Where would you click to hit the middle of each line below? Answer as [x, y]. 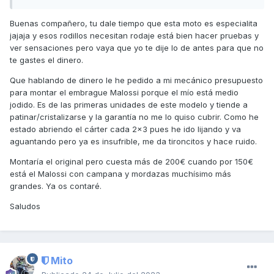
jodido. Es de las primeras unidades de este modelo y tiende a [129, 105]
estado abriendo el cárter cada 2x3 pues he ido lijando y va [125, 129]
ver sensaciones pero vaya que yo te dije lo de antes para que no [137, 48]
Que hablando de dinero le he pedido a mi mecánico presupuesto [136, 80]
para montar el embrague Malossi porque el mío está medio [124, 93]
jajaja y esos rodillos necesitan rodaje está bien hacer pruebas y [134, 36]
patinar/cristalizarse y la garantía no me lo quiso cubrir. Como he [134, 117]
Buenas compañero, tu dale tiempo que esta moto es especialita [134, 24]
